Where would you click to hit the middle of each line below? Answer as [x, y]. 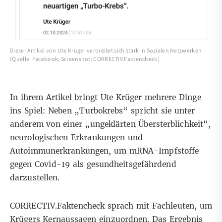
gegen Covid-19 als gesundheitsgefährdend [93, 164]
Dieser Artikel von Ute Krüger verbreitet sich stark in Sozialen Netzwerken [106, 51]
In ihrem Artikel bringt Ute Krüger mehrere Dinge [106, 97]
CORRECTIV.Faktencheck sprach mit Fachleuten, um [111, 206]
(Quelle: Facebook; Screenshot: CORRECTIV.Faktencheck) [85, 59]
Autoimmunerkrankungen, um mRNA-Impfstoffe [105, 151]
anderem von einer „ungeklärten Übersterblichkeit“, [111, 124]
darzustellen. [35, 177]
